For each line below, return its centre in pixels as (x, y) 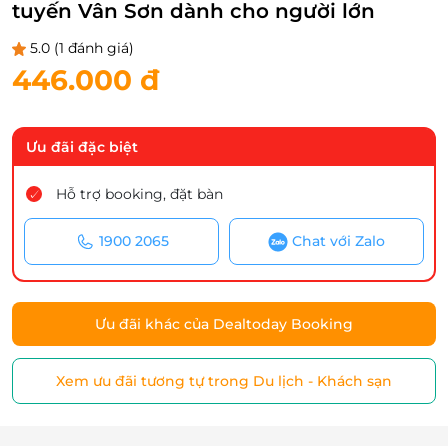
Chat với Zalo (338, 241)
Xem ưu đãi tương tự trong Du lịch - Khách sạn (224, 381)
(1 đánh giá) (94, 48)
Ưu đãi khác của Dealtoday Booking (224, 324)
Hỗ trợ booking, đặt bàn (139, 194)
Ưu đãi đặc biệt (82, 147)
